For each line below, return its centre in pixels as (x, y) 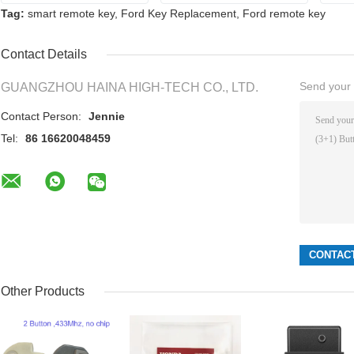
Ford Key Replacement (179, 14)
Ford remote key (284, 14)
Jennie (107, 117)
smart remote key (71, 14)
